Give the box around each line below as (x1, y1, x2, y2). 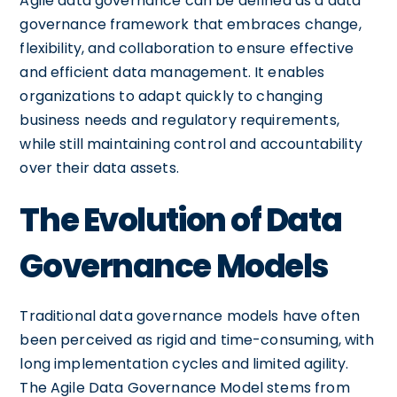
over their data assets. (19, 157, 179, 178)
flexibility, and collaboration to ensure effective (19, 37, 354, 58)
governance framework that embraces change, (19, 13, 362, 35)
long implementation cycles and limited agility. (19, 353, 349, 374)
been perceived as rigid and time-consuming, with (19, 329, 375, 350)
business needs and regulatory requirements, (19, 109, 339, 130)
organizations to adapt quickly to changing (19, 85, 323, 106)
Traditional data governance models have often (19, 305, 361, 326)
